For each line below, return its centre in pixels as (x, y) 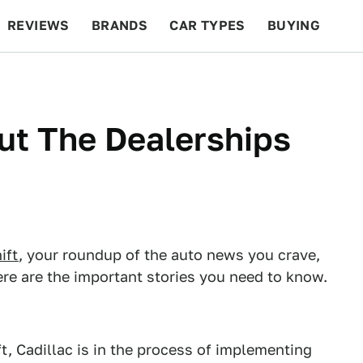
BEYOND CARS (65, 77)
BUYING (294, 26)
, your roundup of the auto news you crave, (169, 255)
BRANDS (120, 26)
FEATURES (304, 77)
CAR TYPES (207, 26)
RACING (161, 77)
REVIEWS (38, 26)
